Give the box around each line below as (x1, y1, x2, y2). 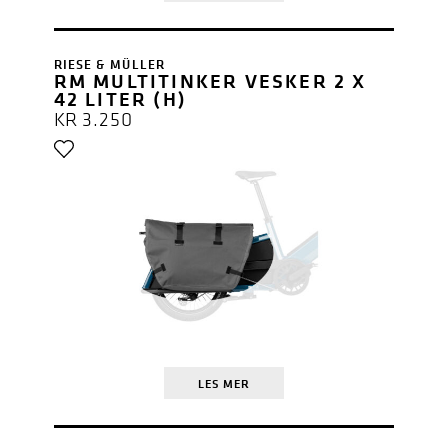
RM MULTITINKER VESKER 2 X (53, 66, 367, 94)
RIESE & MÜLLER (53, 54, 165, 73)
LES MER (197, 374, 250, 392)
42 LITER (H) (53, 84, 187, 112)
